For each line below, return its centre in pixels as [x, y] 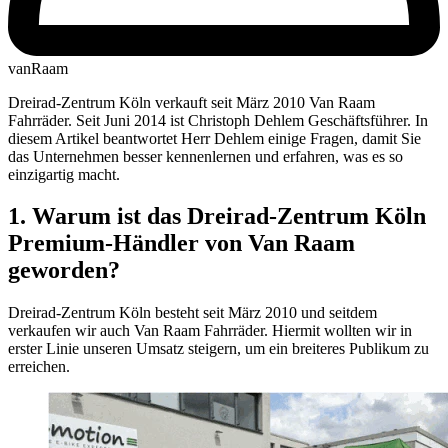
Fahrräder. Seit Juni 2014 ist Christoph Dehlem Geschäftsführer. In [218, 120]
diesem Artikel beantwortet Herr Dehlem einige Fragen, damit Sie [214, 138]
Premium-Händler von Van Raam [181, 243]
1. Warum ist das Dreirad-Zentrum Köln [217, 216]
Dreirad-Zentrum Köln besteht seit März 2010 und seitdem [192, 313]
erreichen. [45, 367]
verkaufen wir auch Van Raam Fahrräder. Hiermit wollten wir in [210, 331]
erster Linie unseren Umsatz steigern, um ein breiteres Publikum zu [218, 349]
